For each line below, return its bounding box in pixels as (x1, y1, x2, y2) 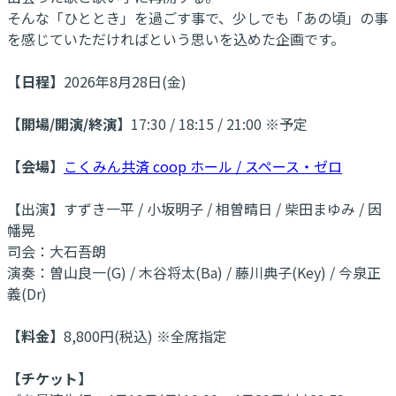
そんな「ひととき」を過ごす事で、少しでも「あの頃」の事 (7, 6, 388, 28)
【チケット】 (7, 367, 92, 389)
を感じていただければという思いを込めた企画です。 (7, 27, 345, 49)
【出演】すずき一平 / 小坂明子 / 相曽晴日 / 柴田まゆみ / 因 (7, 197, 382, 219)
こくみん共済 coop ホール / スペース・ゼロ (64, 155, 342, 177)
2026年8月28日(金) (64, 70, 187, 92)
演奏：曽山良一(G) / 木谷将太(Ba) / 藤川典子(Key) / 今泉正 (7, 261, 381, 283)
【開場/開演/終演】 (7, 112, 131, 134)
